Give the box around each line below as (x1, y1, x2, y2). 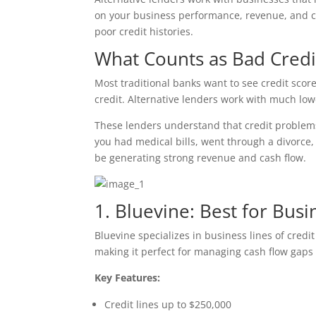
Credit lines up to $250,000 (104, 297, 232, 311)
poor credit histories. (95, 24, 194, 38)
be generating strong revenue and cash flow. (95, 150, 307, 164)
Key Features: (95, 270, 161, 284)
